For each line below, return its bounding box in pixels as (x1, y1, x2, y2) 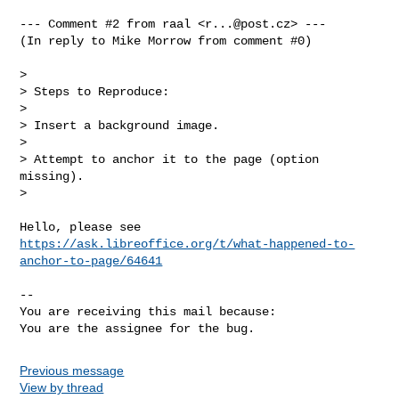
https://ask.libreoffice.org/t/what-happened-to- (20, 236, 355, 251)
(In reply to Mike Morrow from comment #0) (20, 33, 313, 48)
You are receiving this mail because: (20, 304, 277, 319)
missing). (20, 168, 85, 183)
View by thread (20, 379, 104, 395)
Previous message (20, 362, 125, 378)
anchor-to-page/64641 (20, 253, 163, 268)
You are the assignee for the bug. (20, 321, 256, 336)
